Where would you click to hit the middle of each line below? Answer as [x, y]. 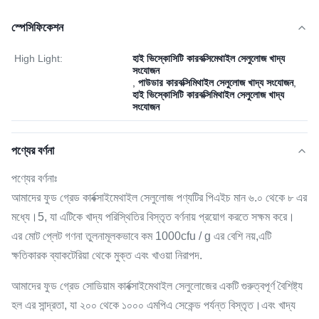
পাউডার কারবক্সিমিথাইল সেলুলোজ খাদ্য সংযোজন [216, 83]
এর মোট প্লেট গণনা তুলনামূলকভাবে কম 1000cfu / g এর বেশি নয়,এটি [141, 236]
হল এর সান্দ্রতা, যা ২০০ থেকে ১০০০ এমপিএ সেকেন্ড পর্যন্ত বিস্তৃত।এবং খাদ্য [153, 305]
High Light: [38, 58]
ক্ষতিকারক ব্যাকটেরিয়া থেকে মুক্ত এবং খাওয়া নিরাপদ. [107, 255]
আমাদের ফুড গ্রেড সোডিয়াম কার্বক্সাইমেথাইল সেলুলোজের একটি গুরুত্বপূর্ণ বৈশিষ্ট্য [157, 286]
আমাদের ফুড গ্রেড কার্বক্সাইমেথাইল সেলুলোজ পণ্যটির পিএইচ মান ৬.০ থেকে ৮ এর [159, 198]
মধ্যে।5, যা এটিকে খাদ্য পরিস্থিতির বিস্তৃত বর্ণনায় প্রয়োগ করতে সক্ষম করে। [153, 217]
